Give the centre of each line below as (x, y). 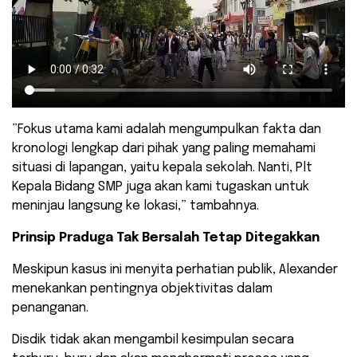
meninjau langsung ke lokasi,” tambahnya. (135, 206)
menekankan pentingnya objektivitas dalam (142, 289)
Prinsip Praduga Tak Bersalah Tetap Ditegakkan (166, 238)
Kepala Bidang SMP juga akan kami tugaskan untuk (161, 187)
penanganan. (50, 308)
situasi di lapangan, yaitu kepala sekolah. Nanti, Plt (162, 168)
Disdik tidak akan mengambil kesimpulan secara (153, 340)
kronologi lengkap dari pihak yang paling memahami (164, 149)
